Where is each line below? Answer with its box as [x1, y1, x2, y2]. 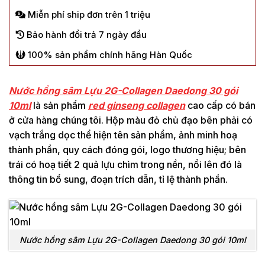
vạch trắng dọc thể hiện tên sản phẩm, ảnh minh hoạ [9, 129, 237, 141]
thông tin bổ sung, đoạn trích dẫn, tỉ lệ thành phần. [9, 173, 228, 186]
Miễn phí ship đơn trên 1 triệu [25, 9, 150, 21]
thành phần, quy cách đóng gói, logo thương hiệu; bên [9, 144, 246, 156]
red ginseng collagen [88, 99, 185, 112]
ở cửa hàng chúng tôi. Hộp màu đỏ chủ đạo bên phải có [9, 114, 253, 127]
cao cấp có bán [185, 99, 256, 112]
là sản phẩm [31, 99, 88, 112]
